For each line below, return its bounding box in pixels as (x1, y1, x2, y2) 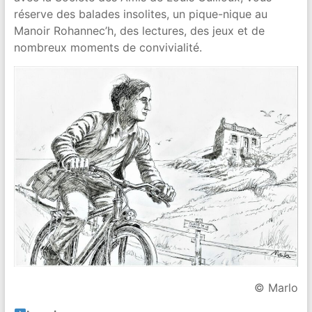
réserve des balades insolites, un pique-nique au (13, 6, 267, 21)
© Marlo (254, 280, 299, 295)
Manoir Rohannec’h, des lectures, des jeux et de (13, 23, 265, 38)
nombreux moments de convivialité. (13, 40, 202, 54)
